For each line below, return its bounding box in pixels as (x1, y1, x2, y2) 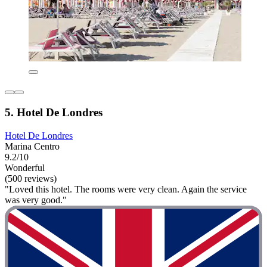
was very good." (5, 194, 67, 205)
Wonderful (5, 162, 45, 173)
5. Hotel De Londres (5, 105, 103, 119)
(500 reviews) (5, 173, 57, 184)
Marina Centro (5, 141, 60, 151)
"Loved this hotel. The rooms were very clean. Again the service (5, 184, 247, 194)
